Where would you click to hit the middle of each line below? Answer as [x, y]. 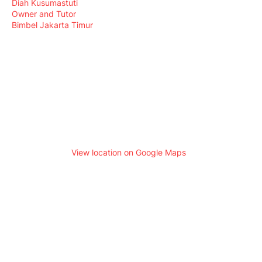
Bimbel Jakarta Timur [52, 25]
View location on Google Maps [128, 152]
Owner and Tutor [44, 14]
